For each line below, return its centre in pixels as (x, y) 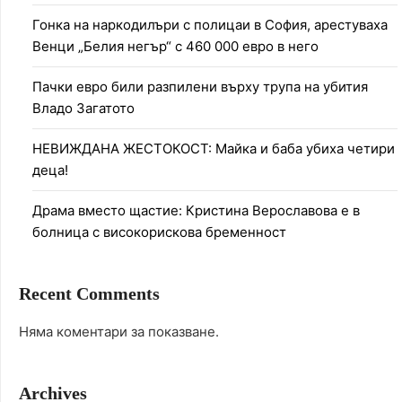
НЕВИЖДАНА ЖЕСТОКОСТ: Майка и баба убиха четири (214, 149)
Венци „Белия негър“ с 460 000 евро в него (175, 47)
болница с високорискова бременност (159, 232)
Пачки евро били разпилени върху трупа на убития (200, 87)
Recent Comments (89, 294)
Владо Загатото (83, 109)
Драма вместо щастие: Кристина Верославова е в (196, 211)
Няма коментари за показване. (119, 332)
